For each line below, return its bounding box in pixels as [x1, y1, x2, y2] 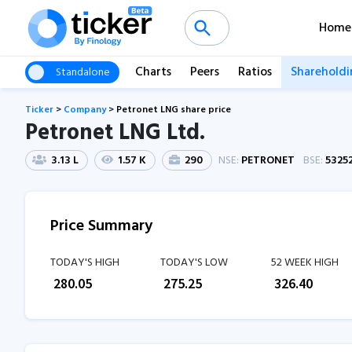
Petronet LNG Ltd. [25, 115, 205, 151]
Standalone [55, 63, 110, 82]
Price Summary [50, 214, 152, 239]
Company [64, 102, 106, 118]
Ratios [238, 62, 272, 82]
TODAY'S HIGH [50, 254, 119, 272]
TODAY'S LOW [160, 254, 229, 272]
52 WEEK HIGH [270, 254, 339, 272]
